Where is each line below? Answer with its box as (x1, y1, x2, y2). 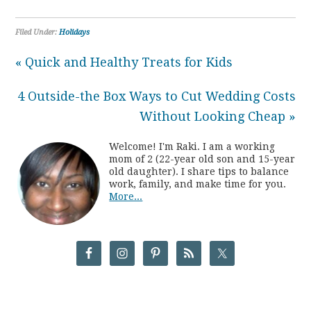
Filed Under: (15, 28, 60, 37)
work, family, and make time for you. (109, 178, 287, 190)
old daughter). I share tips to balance (109, 166, 289, 178)
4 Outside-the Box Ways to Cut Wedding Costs (17, 89, 296, 104)
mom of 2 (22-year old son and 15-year (109, 153, 296, 165)
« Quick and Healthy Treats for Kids (15, 55, 233, 70)
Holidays (59, 28, 90, 37)
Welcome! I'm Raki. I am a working (109, 141, 276, 153)
